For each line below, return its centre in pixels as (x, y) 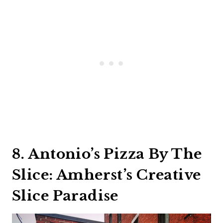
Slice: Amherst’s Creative (107, 175)
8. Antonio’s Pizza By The (107, 154)
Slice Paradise (65, 196)
